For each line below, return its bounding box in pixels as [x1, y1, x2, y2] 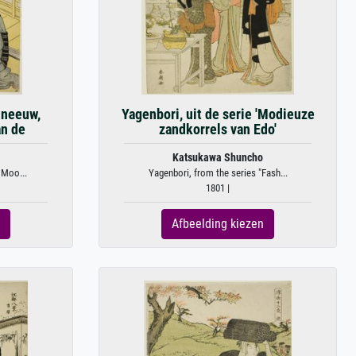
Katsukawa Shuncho [172, 151, 263, 164]
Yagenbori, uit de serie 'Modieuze [121, 106, 315, 122]
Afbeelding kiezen [172, 216, 264, 231]
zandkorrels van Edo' [159, 122, 277, 137]
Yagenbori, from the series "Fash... [148, 167, 288, 179]
